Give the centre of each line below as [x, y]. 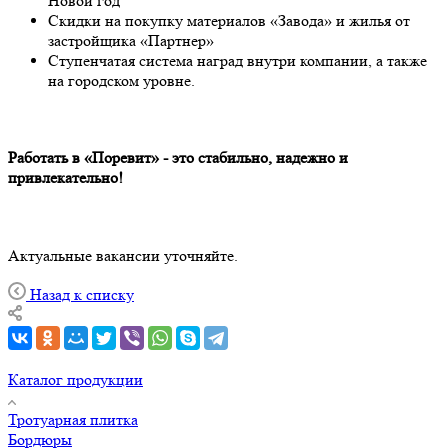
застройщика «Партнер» [131, 41]
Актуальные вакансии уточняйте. [123, 255]
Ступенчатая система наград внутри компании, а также [237, 61]
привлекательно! [65, 178]
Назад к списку [82, 294]
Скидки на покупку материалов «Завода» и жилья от [229, 21]
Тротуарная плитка [73, 419]
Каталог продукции [75, 379]
